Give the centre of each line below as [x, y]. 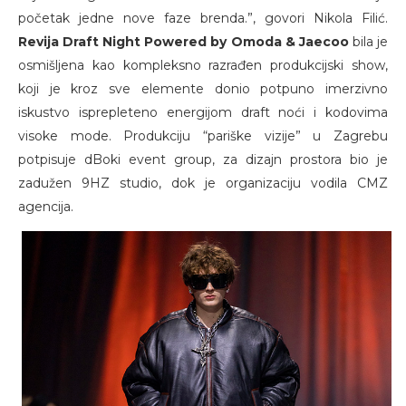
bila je [368, 41]
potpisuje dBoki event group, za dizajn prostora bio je [203, 159]
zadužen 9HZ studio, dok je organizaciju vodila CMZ [203, 183]
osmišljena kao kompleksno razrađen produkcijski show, [203, 65]
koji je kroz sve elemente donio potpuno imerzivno [203, 88]
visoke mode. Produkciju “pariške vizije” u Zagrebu [203, 135]
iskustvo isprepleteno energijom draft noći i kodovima [203, 112]
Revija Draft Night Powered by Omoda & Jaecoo [184, 41]
